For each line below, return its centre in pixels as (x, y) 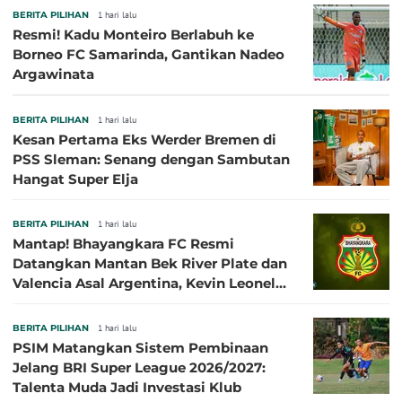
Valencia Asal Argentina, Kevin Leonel (99, 284)
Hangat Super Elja (75, 179)
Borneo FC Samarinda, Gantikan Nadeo (149, 55)
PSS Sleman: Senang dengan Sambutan (151, 160)
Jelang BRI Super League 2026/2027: (139, 368)
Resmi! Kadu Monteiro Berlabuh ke (133, 35)
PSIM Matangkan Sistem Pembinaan (140, 348)
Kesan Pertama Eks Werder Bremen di (144, 140)
